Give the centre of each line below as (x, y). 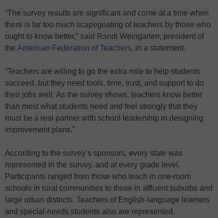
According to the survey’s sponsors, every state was (94, 153)
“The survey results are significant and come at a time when (107, 13)
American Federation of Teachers (74, 48)
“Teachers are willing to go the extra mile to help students (102, 71)
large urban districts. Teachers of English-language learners (107, 200)
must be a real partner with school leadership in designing (104, 118)
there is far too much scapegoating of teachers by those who (108, 24)
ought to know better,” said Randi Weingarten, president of (104, 36)
